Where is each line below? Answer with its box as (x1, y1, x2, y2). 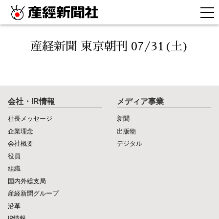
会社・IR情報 (8, 97, 55, 106)
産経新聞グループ (8, 189, 59, 197)
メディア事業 (117, 97, 164, 106)
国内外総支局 (8, 176, 46, 185)
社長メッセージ (8, 114, 52, 122)
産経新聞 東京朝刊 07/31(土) (30, 41, 189, 52)
